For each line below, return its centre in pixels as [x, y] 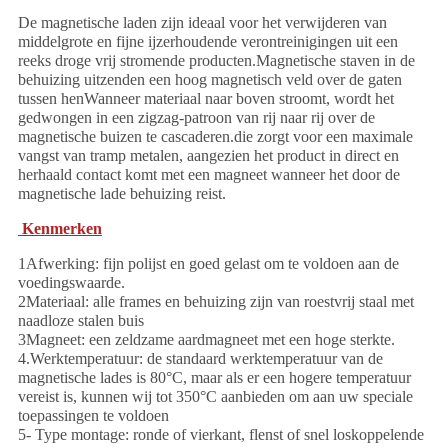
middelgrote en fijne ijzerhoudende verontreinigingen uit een [207, 42]
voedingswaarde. [71, 283]
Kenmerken [61, 229]
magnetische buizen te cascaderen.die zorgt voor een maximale [215, 137]
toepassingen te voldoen [93, 416]
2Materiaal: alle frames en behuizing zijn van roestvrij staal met [215, 302]
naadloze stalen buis [80, 321]
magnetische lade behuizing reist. [121, 194]
